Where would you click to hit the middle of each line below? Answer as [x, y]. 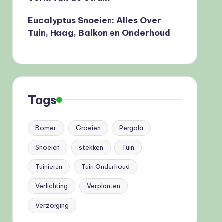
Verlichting [51, 186]
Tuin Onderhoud [105, 166]
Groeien [88, 128]
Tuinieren [49, 166]
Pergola [131, 128]
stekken [91, 147]
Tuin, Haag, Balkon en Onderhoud [99, 33]
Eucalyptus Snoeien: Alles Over [94, 20]
